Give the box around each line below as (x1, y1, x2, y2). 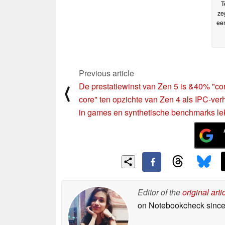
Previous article (79, 67, 134, 79)
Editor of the (138, 186, 182, 198)
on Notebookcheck (138, 199, 204, 211)
